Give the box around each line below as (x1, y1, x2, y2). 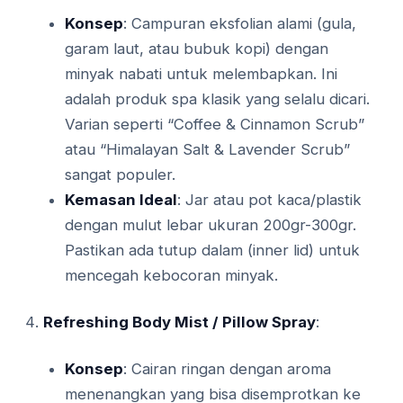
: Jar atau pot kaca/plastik (177, 191, 362, 210)
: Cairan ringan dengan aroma (123, 360, 331, 379)
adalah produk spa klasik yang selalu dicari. (65, 90, 370, 109)
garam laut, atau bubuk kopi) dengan (65, 40, 328, 58)
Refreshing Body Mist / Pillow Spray (43, 313, 316, 332)
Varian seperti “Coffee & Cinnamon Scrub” (65, 115, 364, 134)
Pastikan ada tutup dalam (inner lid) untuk (65, 241, 360, 260)
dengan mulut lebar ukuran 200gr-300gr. (65, 216, 356, 235)
